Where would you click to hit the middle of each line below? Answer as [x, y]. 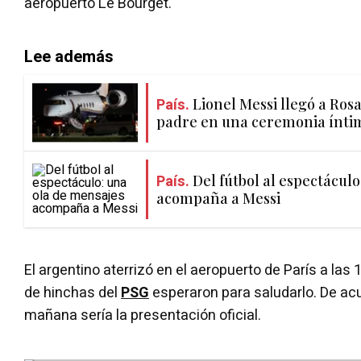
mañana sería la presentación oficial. [143, 315]
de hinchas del [73, 293]
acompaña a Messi [218, 198]
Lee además [69, 57]
